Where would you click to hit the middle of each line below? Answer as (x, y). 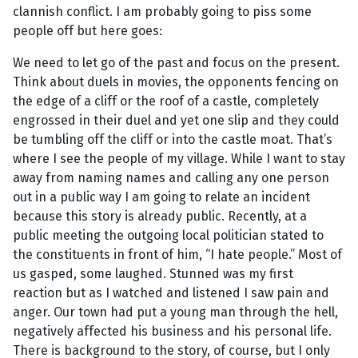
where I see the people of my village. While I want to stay (179, 159)
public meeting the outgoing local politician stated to (168, 236)
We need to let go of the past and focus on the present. (176, 63)
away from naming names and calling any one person (171, 178)
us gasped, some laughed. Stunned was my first (153, 274)
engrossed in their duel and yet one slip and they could (176, 121)
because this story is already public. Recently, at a (160, 217)
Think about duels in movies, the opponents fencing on (176, 82)
